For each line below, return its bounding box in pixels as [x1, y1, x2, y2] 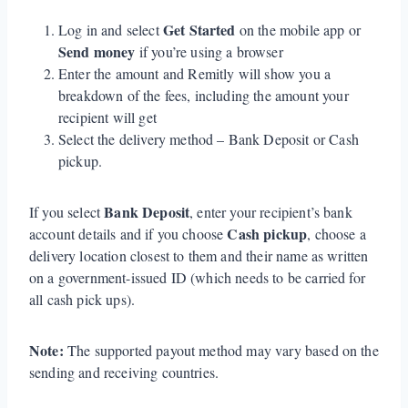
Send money [58, 40, 136, 62]
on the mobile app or [235, 19, 362, 39]
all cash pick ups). [29, 289, 136, 309]
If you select [29, 201, 105, 221]
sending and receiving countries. [29, 362, 219, 382]
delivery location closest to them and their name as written [29, 245, 369, 265]
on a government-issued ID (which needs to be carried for [29, 267, 365, 287]
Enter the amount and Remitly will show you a [58, 63, 331, 83]
